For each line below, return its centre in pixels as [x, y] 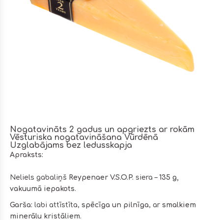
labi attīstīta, [57, 205]
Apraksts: [27, 155]
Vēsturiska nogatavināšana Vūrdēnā [84, 137]
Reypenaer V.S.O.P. [101, 177]
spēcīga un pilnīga [115, 205]
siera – [146, 177]
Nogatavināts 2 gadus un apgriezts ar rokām [102, 129]
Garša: [21, 205]
